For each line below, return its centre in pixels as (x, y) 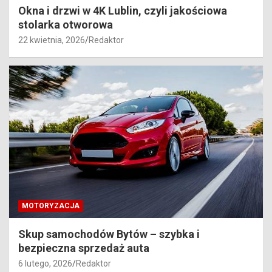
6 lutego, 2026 (45, 263)
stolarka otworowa (66, 24)
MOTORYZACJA (51, 206)
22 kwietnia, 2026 (52, 40)
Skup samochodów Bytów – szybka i (109, 234)
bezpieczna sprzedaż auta (84, 248)
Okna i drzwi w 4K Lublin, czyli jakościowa (123, 10)
